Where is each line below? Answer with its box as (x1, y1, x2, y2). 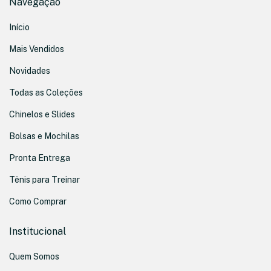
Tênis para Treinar (9, 175, 80, 185)
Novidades (9, 66, 50, 76)
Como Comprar (9, 197, 67, 207)
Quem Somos (9, 252, 59, 262)
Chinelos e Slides (9, 109, 75, 120)
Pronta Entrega (9, 153, 70, 163)
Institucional (9, 226, 66, 238)
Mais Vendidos (9, 44, 64, 54)
